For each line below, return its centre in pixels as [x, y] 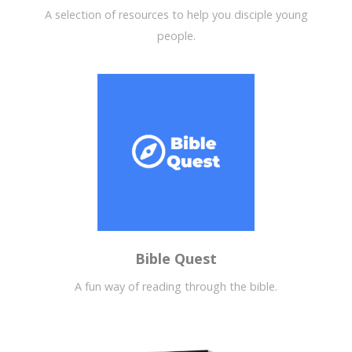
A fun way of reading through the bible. [176, 287]
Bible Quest [176, 259]
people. [176, 36]
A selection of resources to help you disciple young [176, 15]
